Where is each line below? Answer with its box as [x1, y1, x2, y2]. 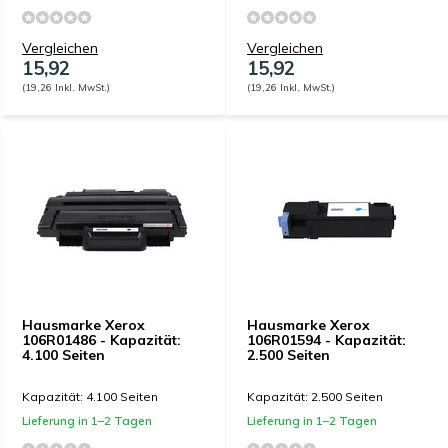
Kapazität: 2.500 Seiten [247, 389, 383, 404]
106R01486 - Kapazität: [22, 331, 181, 349]
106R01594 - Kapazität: [247, 331, 406, 349]
